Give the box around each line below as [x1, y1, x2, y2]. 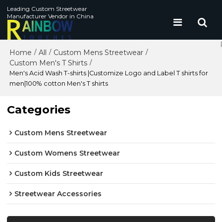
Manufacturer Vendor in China [7, 12, 94, 20]
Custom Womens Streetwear [14, 148, 120, 158]
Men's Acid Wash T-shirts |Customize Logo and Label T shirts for [9, 69, 209, 77]
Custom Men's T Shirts [9, 58, 88, 67]
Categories [7, 103, 71, 117]
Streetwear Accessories [14, 189, 102, 198]
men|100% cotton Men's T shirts [9, 80, 109, 87]
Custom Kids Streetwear [14, 168, 104, 178]
